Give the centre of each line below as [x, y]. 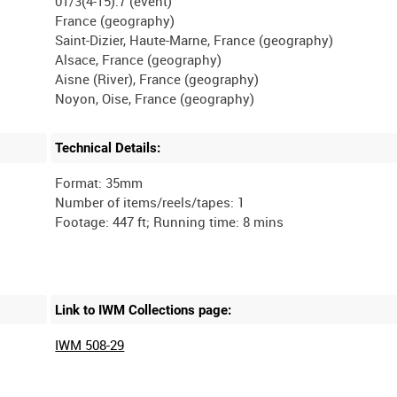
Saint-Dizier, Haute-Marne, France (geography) [195, 40]
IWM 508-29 [90, 344]
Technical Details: [108, 148]
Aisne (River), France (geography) [157, 79]
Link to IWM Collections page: [144, 310]
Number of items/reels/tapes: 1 [150, 202]
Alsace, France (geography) [139, 60]
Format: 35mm [99, 182]
